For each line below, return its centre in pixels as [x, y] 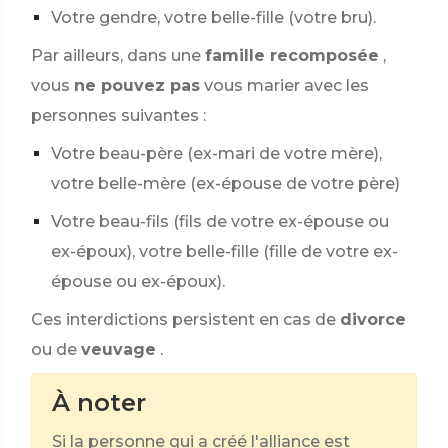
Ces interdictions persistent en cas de [183, 319]
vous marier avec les [286, 85]
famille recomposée [292, 55]
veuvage [118, 349]
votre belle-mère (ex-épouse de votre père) [225, 183]
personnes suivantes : [118, 115]
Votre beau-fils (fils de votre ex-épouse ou [220, 221]
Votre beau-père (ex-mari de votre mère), [216, 153]
